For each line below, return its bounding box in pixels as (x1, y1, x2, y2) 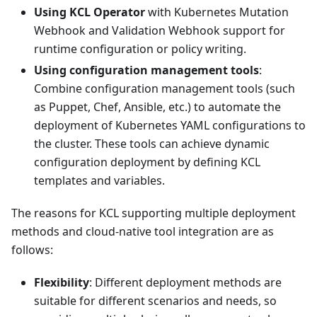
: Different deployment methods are (89, 275, 282, 291)
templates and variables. (34, 173, 165, 189)
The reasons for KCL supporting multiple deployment (11, 205, 296, 221)
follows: (11, 242, 53, 258)
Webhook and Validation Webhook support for (34, 23, 285, 39)
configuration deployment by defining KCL (34, 154, 260, 171)
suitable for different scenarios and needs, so (34, 293, 277, 309)
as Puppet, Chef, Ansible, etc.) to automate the (34, 99, 281, 115)
